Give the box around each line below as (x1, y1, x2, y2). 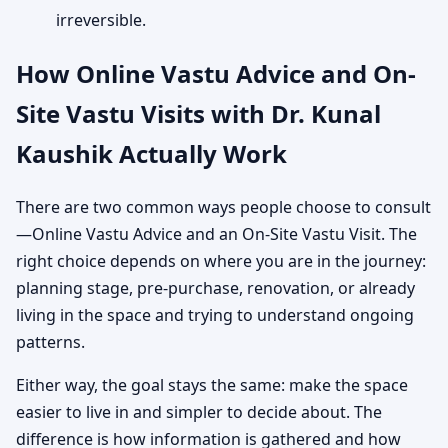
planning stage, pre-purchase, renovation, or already (16, 276, 415, 299)
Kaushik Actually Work (16, 137, 287, 171)
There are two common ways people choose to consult (16, 195, 431, 218)
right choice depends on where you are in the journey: (16, 249, 426, 272)
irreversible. (56, 9, 146, 32)
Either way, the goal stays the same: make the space (16, 373, 408, 396)
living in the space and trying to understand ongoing (16, 303, 414, 326)
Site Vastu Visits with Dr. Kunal (16, 97, 381, 131)
